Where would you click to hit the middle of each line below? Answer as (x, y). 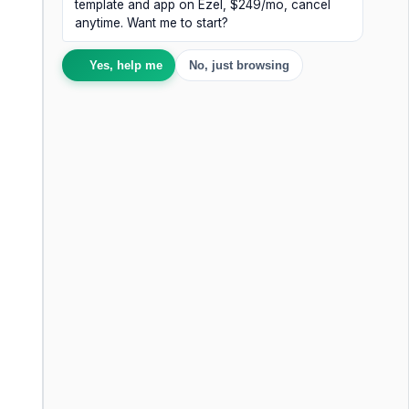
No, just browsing (240, 65)
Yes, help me (126, 65)
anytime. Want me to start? (152, 23)
